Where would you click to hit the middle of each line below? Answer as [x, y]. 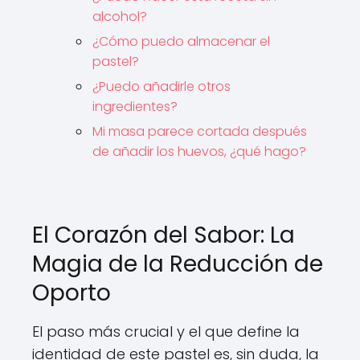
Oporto [72, 292]
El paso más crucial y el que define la [166, 331]
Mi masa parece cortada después [200, 131]
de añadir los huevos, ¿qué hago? [199, 151]
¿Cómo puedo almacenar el [181, 41]
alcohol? [120, 16]
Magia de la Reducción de [178, 264]
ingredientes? [135, 106]
